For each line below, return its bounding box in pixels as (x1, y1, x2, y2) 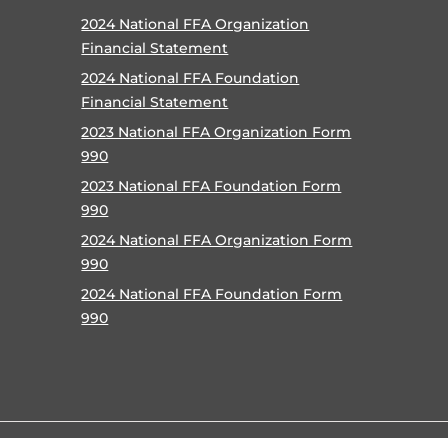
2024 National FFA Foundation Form (81, 285, 343, 303)
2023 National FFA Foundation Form (81, 177, 342, 195)
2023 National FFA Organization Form (81, 123, 352, 141)
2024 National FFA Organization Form (81, 231, 353, 249)
